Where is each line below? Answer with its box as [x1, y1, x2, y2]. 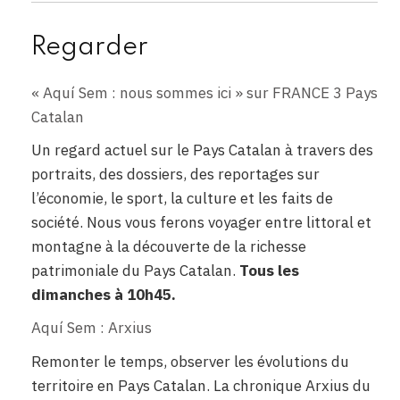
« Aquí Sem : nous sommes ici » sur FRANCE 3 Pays [31, 83, 378, 104]
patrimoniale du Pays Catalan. [31, 261, 239, 281]
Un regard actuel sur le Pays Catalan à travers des [31, 140, 373, 161]
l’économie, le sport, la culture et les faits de [31, 188, 333, 209]
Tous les [239, 261, 299, 281]
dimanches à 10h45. [31, 285, 176, 305]
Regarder [31, 34, 148, 61]
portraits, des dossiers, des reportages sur [31, 164, 320, 185]
